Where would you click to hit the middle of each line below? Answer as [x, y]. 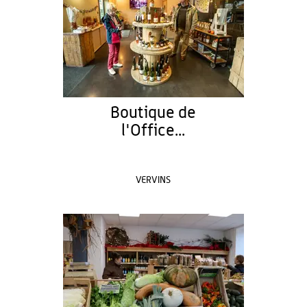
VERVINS [153, 180]
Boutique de [153, 113]
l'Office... [153, 131]
